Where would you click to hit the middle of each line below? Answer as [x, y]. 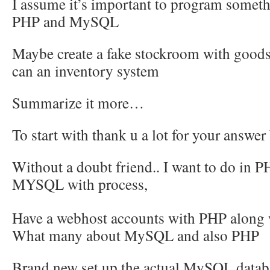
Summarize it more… [78, 102]
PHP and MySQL [65, 21]
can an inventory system [86, 71]
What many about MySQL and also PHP [136, 235]
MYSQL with [55, 184]
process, [123, 184]
